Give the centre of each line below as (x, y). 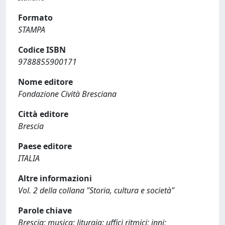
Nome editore (45, 82)
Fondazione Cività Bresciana (67, 94)
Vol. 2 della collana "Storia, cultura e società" (96, 190)
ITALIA (29, 158)
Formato (35, 18)
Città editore (43, 114)
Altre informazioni (55, 178)
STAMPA (32, 30)
